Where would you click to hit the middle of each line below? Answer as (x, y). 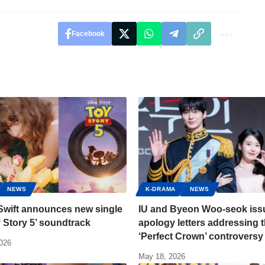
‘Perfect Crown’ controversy (201, 237)
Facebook (88, 34)
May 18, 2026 (162, 257)
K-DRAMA (161, 189)
